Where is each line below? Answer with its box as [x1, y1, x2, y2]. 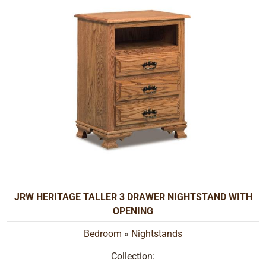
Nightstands [131, 227, 182, 239]
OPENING [113, 205, 153, 217]
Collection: [111, 251, 155, 262]
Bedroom [84, 227, 122, 239]
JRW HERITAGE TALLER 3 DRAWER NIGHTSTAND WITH [14, 191, 252, 202]
